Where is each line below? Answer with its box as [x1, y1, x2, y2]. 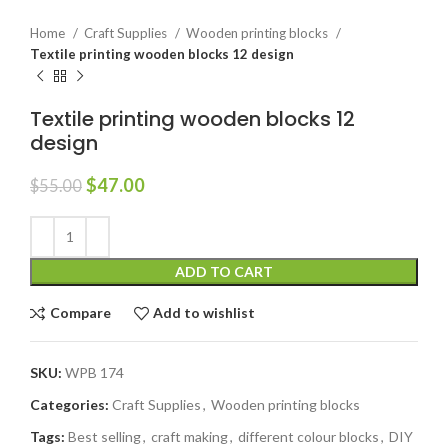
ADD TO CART [175, 262, 273, 280]
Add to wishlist [153, 304, 256, 322]
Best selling [68, 427, 141, 445]
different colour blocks [238, 427, 379, 445]
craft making [151, 427, 228, 445]
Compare [49, 304, 111, 322]
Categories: [30, 395, 109, 413]
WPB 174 [65, 363, 124, 381]
